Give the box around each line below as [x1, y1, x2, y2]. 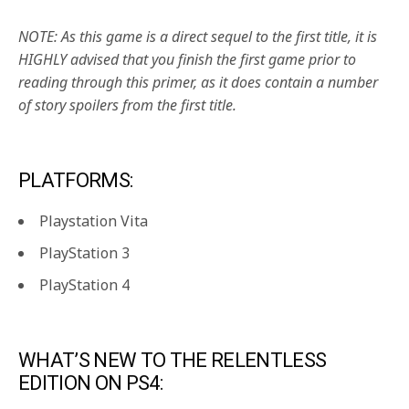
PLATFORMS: [18, 169, 133, 193]
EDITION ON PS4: [18, 372, 163, 395]
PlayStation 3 [39, 243, 130, 264]
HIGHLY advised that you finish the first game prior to [18, 49, 357, 70]
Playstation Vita [39, 211, 148, 232]
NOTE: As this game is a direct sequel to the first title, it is [18, 26, 378, 47]
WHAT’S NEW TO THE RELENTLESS [18, 349, 327, 372]
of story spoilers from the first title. [18, 95, 237, 116]
